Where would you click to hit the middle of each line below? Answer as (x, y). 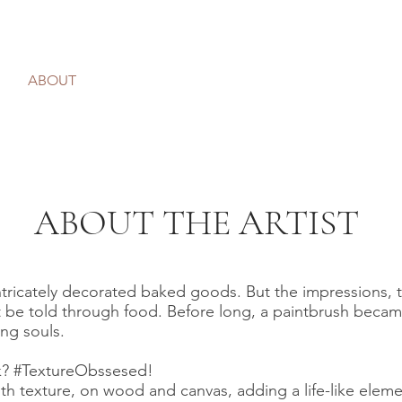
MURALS (233, 80)
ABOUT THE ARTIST (197, 223)
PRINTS (141, 80)
